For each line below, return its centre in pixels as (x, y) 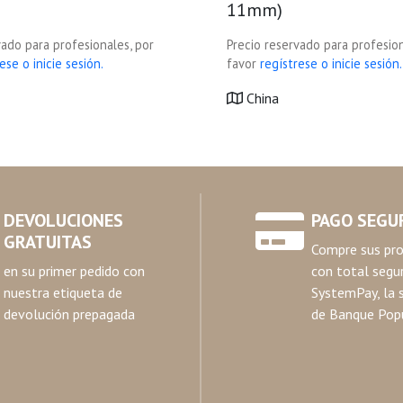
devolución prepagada (69, 314)
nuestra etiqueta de (63, 292)
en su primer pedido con (74, 271)
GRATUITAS (47, 242)
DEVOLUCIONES (63, 220)
